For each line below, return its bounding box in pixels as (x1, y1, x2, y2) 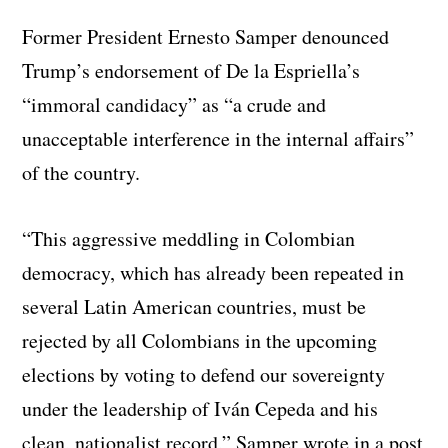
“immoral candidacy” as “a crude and (22, 91, 327, 119)
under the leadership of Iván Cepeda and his (22, 395, 379, 423)
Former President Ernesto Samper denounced (22, 23, 390, 51)
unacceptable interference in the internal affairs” (22, 125, 415, 153)
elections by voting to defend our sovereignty (22, 361, 386, 389)
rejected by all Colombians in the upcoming (22, 327, 378, 355)
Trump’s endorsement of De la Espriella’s (22, 57, 361, 85)
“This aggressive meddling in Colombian (22, 225, 356, 253)
